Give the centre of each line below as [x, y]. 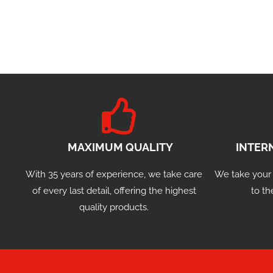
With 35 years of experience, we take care [114, 175]
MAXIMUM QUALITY [120, 147]
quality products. [114, 207]
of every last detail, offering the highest [114, 191]
